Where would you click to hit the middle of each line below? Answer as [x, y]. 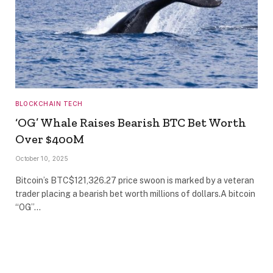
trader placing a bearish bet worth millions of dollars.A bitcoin [135, 193]
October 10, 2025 [42, 158]
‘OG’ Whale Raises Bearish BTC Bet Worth [131, 122]
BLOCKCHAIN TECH [49, 103]
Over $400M [50, 139]
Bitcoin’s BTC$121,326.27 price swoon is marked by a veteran [135, 180]
